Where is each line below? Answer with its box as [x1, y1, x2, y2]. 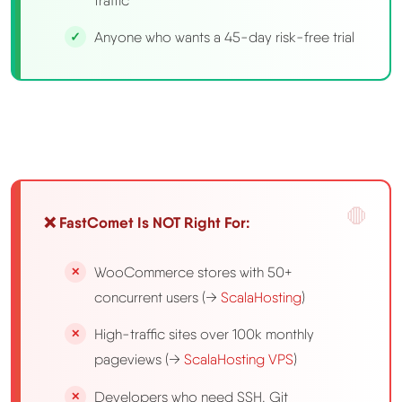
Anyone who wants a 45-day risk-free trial [94, 28, 355, 46]
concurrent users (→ [94, 289, 222, 307]
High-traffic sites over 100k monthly [94, 326, 315, 344]
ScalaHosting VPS [184, 351, 294, 369]
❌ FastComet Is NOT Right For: [44, 213, 250, 232]
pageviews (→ [94, 351, 185, 369]
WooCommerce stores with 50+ [94, 264, 293, 282]
